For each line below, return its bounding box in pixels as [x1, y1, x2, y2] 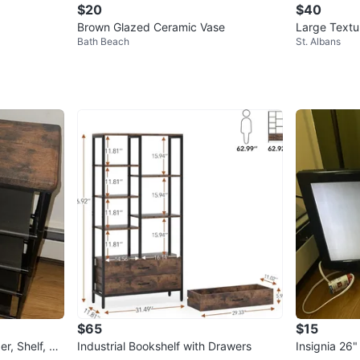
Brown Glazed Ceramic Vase [77, 19, 225, 34]
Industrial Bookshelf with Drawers [77, 338, 252, 353]
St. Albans [296, 35, 341, 47]
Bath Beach [77, 35, 129, 47]
